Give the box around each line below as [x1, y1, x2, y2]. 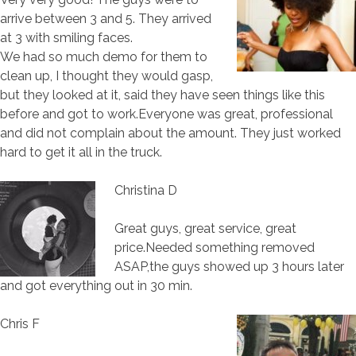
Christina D [114, 182, 177, 198]
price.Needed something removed [114, 239, 315, 255]
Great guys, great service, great [114, 220, 296, 236]
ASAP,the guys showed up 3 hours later [114, 258, 344, 274]
